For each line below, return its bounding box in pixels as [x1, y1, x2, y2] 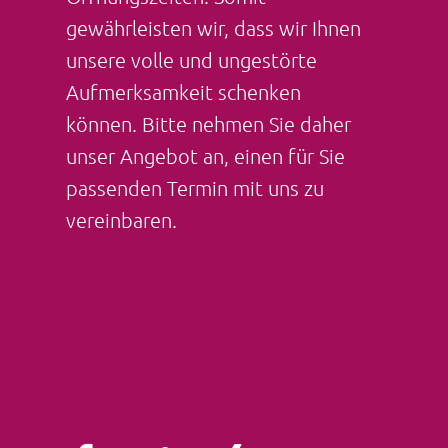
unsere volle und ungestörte [65, 48, 317, 72]
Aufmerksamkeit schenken [65, 80, 301, 104]
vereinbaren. [65, 208, 177, 232]
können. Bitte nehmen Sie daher [65, 112, 351, 136]
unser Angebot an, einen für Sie [65, 144, 345, 168]
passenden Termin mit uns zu [65, 176, 324, 200]
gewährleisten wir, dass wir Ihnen [65, 16, 361, 40]
